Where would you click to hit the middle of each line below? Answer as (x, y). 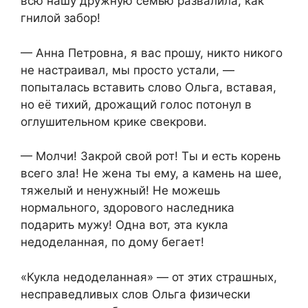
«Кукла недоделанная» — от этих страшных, (149, 277)
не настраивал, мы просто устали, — (128, 70)
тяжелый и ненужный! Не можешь (120, 191)
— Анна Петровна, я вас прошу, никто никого (152, 53)
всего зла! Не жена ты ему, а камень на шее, (151, 174)
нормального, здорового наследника (128, 208)
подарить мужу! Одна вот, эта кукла (124, 225)
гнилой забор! (60, 18)
